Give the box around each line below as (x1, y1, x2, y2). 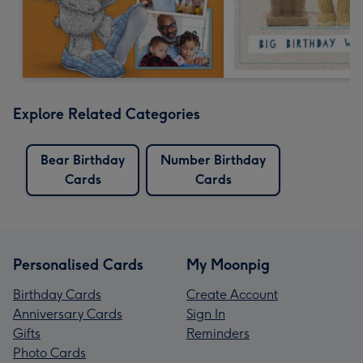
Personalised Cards (13, 255, 143, 274)
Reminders (186, 325, 250, 341)
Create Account (186, 286, 278, 302)
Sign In (186, 305, 225, 322)
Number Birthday (160, 152, 266, 168)
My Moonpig (186, 255, 270, 274)
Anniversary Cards (13, 305, 122, 322)
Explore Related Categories (13, 105, 200, 123)
